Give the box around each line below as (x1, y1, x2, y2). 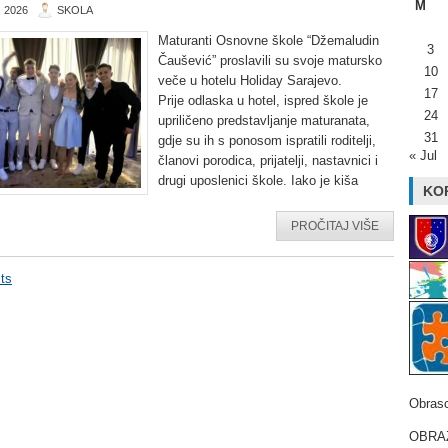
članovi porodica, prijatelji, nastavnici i (158, 153, 378, 168)
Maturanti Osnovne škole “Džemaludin (158, 33, 379, 48)
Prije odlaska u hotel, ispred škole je (158, 93, 368, 108)
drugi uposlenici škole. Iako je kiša (158, 173, 358, 188)
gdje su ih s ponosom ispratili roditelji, (158, 133, 376, 148)
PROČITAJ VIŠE (291, 219, 379, 233)
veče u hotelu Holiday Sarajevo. (158, 73, 342, 88)
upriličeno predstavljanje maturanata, (158, 113, 370, 128)
